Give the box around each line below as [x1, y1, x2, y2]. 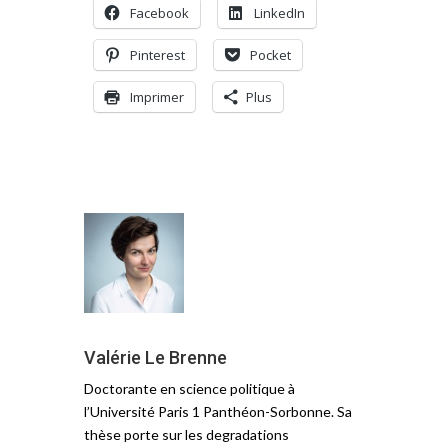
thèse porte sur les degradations [84, 426, 289, 444]
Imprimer [130, 88, 184, 107]
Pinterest [130, 46, 185, 65]
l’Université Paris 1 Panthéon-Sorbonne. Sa [84, 403, 352, 421]
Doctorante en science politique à [84, 380, 295, 398]
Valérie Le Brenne [84, 347, 227, 369]
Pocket [250, 46, 291, 65]
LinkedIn [254, 4, 305, 23]
